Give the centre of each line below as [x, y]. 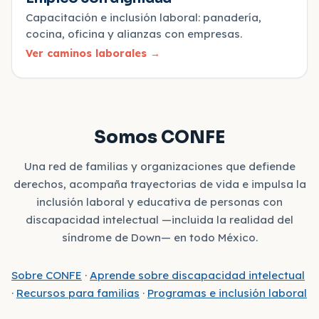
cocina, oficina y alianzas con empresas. [134, 33]
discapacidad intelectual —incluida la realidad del [159, 219]
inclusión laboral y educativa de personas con [159, 202]
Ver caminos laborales [87, 54]
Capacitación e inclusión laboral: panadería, [144, 17]
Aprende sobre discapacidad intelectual [197, 275]
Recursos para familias [78, 293]
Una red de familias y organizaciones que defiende [159, 166]
